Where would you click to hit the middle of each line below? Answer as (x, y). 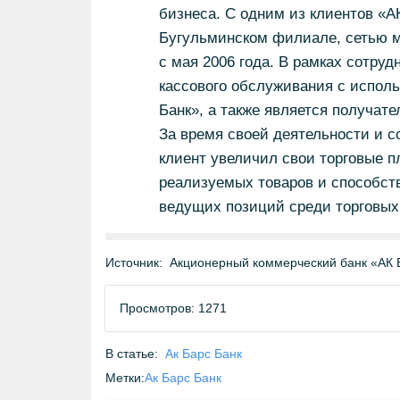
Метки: (125, 378)
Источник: (134, 262)
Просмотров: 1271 (173, 308)
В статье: (132, 354)
